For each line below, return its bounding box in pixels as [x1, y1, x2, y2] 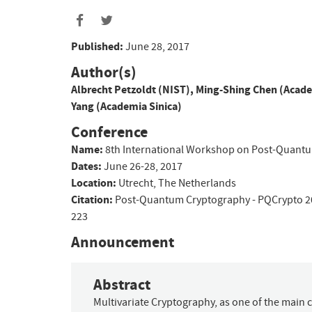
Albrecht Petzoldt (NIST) [71, 81, 190, 97]
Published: [71, 38, 123, 54]
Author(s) [71, 61, 136, 83]
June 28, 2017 [125, 39, 189, 54]
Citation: [71, 192, 113, 207]
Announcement [71, 231, 174, 253]
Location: [71, 175, 116, 190]
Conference [71, 120, 148, 143]
